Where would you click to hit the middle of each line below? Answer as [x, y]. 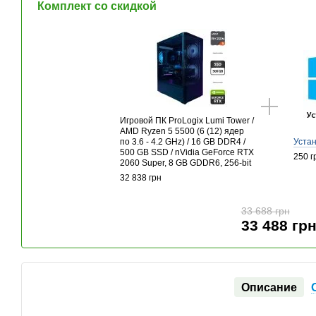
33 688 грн [265, 211]
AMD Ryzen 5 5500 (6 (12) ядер [182, 131]
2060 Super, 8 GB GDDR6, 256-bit [186, 163]
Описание [269, 287]
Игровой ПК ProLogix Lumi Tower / [187, 120]
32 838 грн [141, 177]
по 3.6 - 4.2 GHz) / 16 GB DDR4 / [183, 141]
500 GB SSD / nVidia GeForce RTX [187, 152]
